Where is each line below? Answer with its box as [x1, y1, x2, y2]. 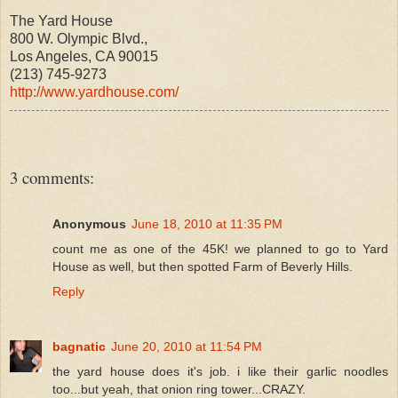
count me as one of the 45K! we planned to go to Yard [52, 242, 388, 257]
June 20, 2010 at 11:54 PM [111, 339, 262, 354]
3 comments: [10, 165, 94, 188]
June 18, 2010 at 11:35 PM [131, 217, 283, 232]
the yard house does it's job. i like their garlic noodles [52, 364, 388, 379]
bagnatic [52, 339, 106, 354]
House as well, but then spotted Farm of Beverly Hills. [52, 259, 353, 275]
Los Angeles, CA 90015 [10, 49, 158, 65]
